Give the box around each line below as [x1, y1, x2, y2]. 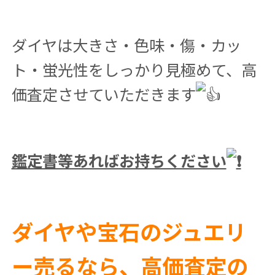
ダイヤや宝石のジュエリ [11, 215, 246, 247]
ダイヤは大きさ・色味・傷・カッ [11, 34, 241, 56]
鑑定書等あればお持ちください [11, 149, 227, 171]
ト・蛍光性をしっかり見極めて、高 [11, 58, 257, 80]
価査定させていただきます [11, 83, 196, 105]
